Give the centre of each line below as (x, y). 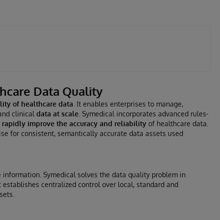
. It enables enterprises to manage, (128, 104)
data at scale (57, 114)
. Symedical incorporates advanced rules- (144, 114)
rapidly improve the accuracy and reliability (74, 124)
